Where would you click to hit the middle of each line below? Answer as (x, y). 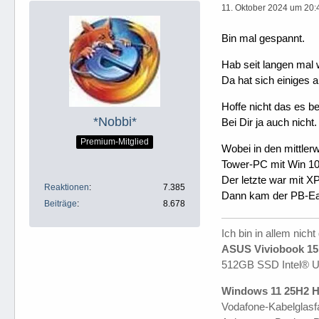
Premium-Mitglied (115, 142)
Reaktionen (67, 187)
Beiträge (61, 203)
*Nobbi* (115, 121)
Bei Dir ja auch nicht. (269, 122)
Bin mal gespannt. (263, 38)
